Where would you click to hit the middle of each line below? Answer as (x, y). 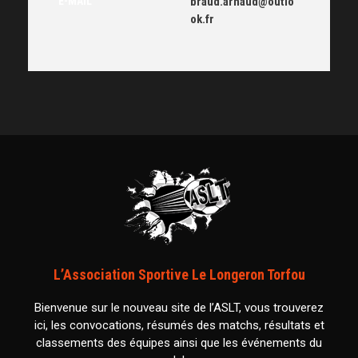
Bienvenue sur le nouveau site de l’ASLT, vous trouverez (179, 308)
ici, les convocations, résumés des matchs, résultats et (179, 325)
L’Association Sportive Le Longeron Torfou (179, 274)
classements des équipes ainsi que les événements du (179, 343)
